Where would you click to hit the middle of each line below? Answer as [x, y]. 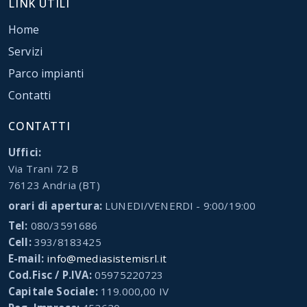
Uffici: [25, 152]
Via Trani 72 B [44, 169]
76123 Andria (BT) [54, 185]
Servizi [26, 52]
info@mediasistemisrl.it [107, 259]
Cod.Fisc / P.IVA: [50, 275]
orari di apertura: [55, 205]
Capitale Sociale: [53, 292]
